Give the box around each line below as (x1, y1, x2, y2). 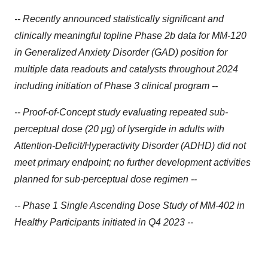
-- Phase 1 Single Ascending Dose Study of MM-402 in (14, 200, 245, 211)
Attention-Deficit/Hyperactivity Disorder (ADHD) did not (14, 141, 246, 151)
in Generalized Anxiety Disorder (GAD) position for (14, 47, 227, 57)
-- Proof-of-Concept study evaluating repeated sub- (14, 107, 228, 117)
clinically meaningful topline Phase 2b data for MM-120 (14, 31, 246, 41)
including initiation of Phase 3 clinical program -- (14, 81, 218, 91)
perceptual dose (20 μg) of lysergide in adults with (14, 124, 224, 134)
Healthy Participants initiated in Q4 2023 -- (14, 217, 193, 227)
